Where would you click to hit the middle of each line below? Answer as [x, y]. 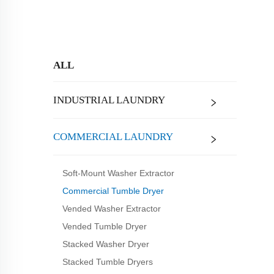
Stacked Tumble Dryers [108, 262]
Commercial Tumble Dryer [113, 191]
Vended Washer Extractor [112, 209]
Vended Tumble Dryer [105, 226]
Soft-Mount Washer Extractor [118, 173]
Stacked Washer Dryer [106, 244]
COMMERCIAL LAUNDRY [113, 137]
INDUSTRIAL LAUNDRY [109, 100]
